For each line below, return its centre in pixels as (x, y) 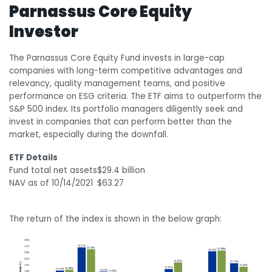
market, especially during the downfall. (89, 135)
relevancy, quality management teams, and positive (117, 84)
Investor (45, 32)
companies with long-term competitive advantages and (126, 71)
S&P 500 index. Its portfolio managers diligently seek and (126, 109)
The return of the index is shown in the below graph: (115, 219)
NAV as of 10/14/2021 (51, 183)
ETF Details (33, 158)
